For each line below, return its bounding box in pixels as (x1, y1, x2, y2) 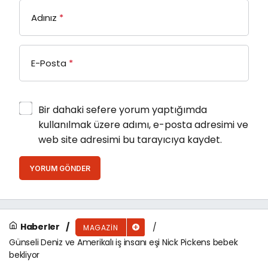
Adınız (31, 11, 57, 24)
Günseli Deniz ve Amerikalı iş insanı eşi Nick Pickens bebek (9, 236, 238, 248)
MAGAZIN (83, 222, 118, 233)
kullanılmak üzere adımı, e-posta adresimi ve (38, 117, 248, 132)
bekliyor (9, 248, 39, 261)
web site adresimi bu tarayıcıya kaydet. (38, 132, 222, 147)
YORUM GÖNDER (29, 163, 90, 173)
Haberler (20, 221, 60, 233)
